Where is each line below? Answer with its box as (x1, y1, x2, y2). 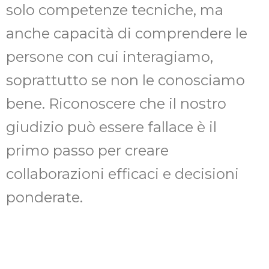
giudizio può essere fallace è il (6, 118, 217, 136)
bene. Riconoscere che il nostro (6, 94, 226, 112)
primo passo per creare (6, 141, 169, 159)
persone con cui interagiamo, (6, 47, 213, 65)
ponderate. (6, 188, 83, 206)
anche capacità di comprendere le (6, 24, 247, 42)
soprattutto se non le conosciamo (6, 71, 245, 89)
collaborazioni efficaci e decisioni (6, 165, 239, 183)
